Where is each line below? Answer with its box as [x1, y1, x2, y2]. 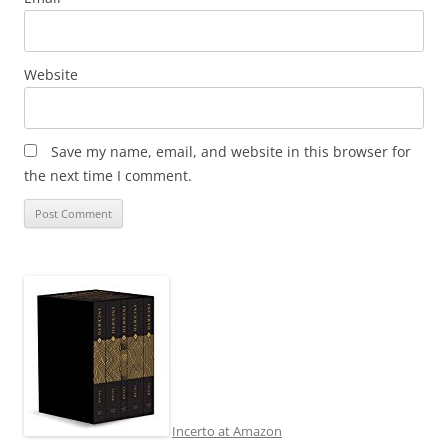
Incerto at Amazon [172, 422, 282, 440]
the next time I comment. [24, 166, 192, 185]
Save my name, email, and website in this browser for [51, 142, 411, 161]
